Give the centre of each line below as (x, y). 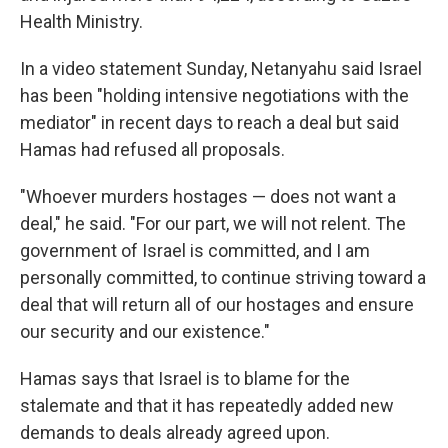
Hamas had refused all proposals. (152, 149)
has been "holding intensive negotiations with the (214, 95)
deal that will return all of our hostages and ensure (217, 304)
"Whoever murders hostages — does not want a (208, 196)
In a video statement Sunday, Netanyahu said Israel (221, 68)
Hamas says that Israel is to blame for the (185, 378)
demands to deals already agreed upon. (175, 432)
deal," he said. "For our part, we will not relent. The (213, 223)
